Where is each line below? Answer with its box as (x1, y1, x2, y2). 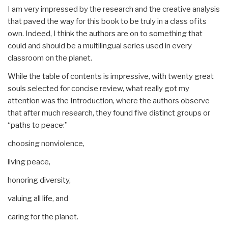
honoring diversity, (8, 175, 71, 185)
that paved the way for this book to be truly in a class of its (8, 16, 207, 26)
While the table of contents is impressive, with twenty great (8, 71, 214, 81)
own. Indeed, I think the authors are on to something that (8, 28, 203, 38)
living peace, (8, 157, 50, 166)
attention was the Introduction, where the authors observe (8, 96, 210, 105)
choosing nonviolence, (8, 138, 84, 148)
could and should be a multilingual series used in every (8, 41, 192, 50)
